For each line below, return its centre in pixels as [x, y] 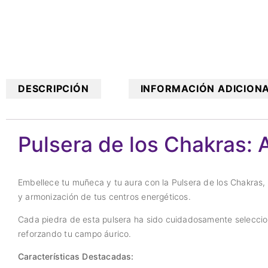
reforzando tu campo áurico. [75, 234]
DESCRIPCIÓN [54, 89]
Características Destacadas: [76, 257]
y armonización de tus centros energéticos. [104, 197]
